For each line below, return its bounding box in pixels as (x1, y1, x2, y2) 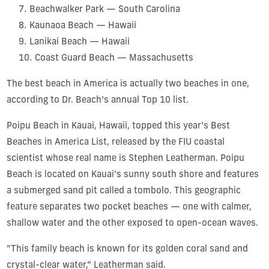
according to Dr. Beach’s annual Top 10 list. (6, 95, 189, 105)
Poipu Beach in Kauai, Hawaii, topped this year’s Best (6, 121, 230, 131)
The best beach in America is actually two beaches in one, (6, 79, 249, 89)
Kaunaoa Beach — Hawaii (29, 21, 136, 31)
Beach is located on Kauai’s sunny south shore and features (6, 170, 259, 180)
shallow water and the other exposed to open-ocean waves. (6, 219, 258, 228)
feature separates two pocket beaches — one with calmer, (6, 202, 252, 212)
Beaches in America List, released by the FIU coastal (6, 138, 225, 147)
